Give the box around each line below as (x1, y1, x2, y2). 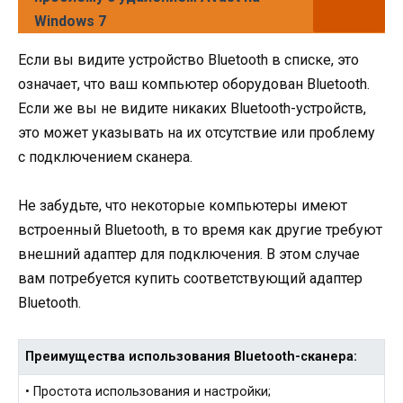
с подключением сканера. (18, 148, 193, 166)
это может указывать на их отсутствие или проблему (18, 123, 375, 141)
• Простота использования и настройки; (25, 384, 272, 400)
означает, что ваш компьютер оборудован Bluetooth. (18, 75, 370, 93)
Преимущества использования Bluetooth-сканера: (25, 349, 358, 365)
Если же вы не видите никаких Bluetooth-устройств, (18, 99, 366, 117)
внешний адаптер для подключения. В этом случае (18, 246, 360, 264)
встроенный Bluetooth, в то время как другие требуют (18, 221, 382, 239)
